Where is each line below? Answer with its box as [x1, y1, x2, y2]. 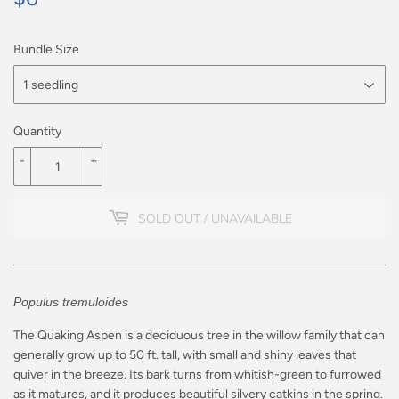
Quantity [13, 124, 61, 140]
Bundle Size [13, 42, 79, 58]
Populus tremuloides [13, 295, 128, 310]
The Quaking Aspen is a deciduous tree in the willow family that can [13, 328, 385, 344]
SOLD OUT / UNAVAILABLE [137, 209, 292, 227]
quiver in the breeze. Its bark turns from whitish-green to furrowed [13, 367, 381, 383]
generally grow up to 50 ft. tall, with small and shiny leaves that [13, 347, 356, 363]
